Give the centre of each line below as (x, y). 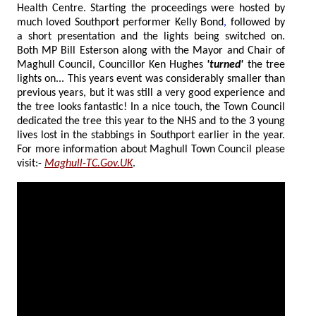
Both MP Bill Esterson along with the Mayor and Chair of (151, 50)
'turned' (223, 65)
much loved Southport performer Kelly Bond (120, 22)
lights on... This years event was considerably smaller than (53, 79)
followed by (256, 22)
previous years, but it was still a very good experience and (91, 93)
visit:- (31, 163)
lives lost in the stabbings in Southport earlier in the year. (39, 135)
